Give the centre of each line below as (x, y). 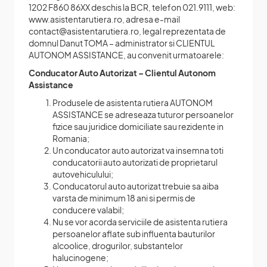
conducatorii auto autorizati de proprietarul (135, 162)
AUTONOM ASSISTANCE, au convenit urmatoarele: (126, 55)
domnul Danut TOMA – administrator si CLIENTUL (122, 43)
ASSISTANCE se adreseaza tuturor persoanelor (143, 114)
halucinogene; (80, 257)
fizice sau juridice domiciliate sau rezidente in (138, 126)
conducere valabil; (88, 209)
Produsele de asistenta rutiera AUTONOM (133, 102)
